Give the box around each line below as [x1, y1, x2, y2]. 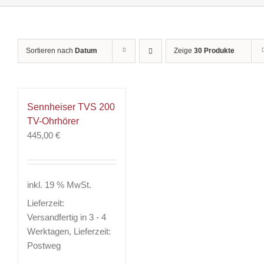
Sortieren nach [26, 47, 75, 55]
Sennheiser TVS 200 [27, 102, 115, 112]
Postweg [27, 240, 61, 250]
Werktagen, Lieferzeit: [27, 226, 111, 236]
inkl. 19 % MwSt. [27, 179, 91, 190]
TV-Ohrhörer [27, 116, 79, 126]
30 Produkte [194, 47, 235, 55]
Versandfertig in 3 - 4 [27, 212, 106, 222]
